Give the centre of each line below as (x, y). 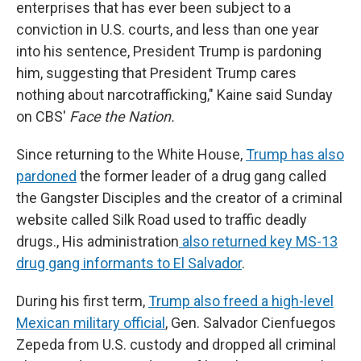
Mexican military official (91, 323)
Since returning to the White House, (131, 154)
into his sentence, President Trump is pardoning (169, 51)
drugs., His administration (98, 241)
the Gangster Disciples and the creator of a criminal (179, 198)
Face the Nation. (122, 116)
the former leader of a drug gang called (201, 176)
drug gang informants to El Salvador (129, 263)
